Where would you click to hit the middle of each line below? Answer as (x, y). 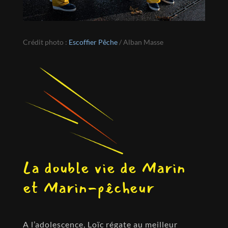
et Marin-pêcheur (89, 188)
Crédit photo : (46, 42)
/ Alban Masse (140, 42)
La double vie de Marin (104, 168)
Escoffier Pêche (93, 42)
